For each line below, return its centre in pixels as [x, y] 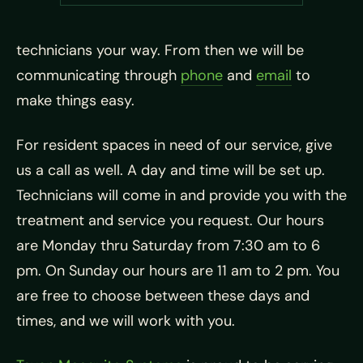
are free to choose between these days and [163, 295]
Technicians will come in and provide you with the [181, 195]
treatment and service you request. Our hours [170, 220]
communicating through [98, 75]
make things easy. [75, 100]
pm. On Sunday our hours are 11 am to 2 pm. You [178, 270]
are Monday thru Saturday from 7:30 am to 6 [168, 245]
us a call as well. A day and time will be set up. [171, 170]
